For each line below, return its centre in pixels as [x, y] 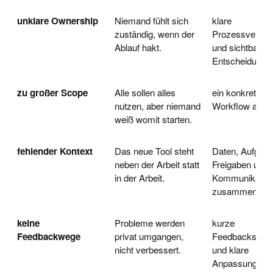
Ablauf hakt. [138, 47]
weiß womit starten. [153, 119]
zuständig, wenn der [154, 34]
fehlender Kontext [55, 151]
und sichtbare [239, 47]
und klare [230, 249]
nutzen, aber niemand [158, 105]
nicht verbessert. [148, 249]
